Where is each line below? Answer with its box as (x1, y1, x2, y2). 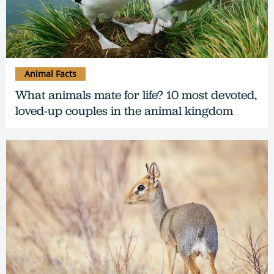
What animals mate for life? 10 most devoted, (15, 87, 257, 103)
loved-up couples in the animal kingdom (15, 103, 233, 119)
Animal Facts (24, 68, 76, 80)
